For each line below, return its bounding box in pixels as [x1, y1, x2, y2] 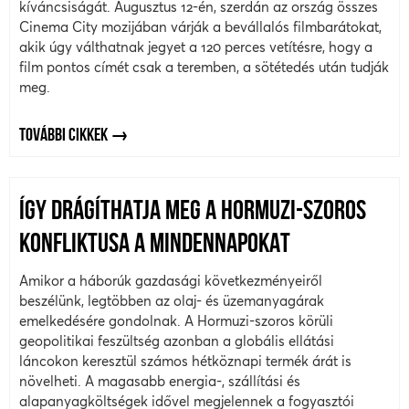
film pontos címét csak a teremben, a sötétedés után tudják [19, 58, 389, 75]
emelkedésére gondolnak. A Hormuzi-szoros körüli [19, 313, 333, 330]
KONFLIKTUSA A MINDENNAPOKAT [19, 231, 290, 260]
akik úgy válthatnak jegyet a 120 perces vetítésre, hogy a [19, 38, 372, 55]
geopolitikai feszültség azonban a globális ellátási [19, 333, 334, 350]
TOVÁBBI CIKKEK [19, 126, 108, 145]
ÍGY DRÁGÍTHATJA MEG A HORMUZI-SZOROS [19, 198, 366, 227]
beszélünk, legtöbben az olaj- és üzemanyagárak [19, 293, 324, 309]
